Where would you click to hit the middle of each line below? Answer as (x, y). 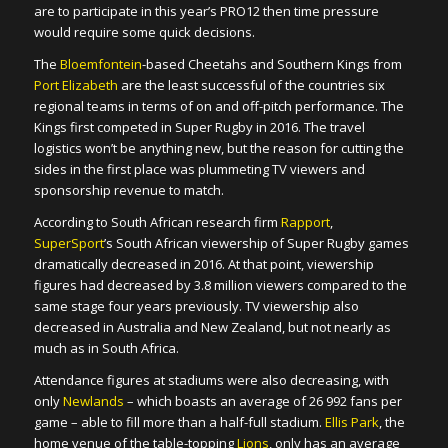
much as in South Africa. (106, 347)
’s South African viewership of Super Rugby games (256, 242)
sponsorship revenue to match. (128, 189)
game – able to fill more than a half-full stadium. (179, 422)
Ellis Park (351, 422)
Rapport (303, 221)
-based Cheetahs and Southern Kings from (271, 63)
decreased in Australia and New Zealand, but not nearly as (212, 326)
